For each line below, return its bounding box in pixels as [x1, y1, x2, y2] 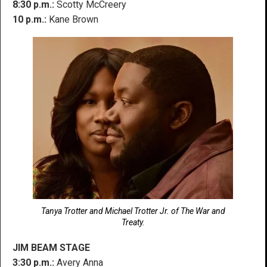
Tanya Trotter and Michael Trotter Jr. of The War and [41, 206, 225, 216]
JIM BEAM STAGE [13, 241, 90, 253]
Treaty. [121, 217, 145, 227]
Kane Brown [46, 13, 98, 25]
